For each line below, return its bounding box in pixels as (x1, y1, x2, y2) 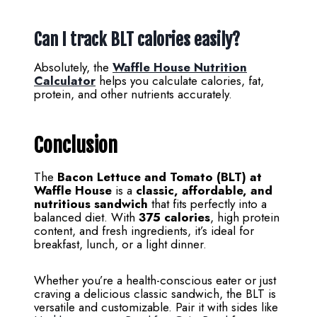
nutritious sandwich (34, 195, 148, 213)
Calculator (34, 72, 96, 90)
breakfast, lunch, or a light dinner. (34, 236, 207, 253)
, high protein (210, 209, 279, 226)
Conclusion (34, 133, 117, 158)
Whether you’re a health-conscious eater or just (34, 272, 276, 289)
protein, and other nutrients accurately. (34, 86, 232, 103)
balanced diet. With (34, 209, 139, 226)
